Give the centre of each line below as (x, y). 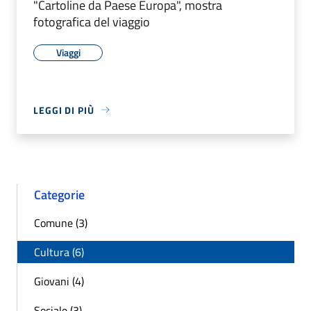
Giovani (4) (59, 281)
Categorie (59, 194)
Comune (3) (61, 222)
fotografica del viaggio (92, 22)
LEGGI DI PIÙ (64, 110)
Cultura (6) (59, 252)
